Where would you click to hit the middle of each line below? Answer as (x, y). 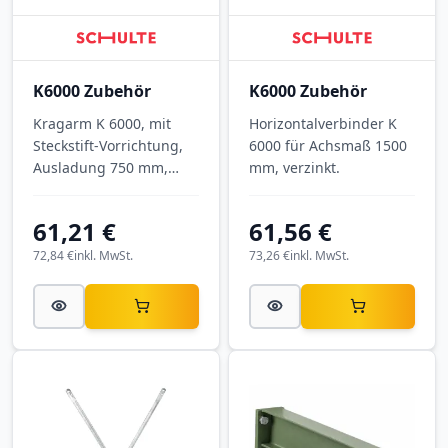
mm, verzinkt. (295, 167)
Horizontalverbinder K (323, 123)
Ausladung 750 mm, (100, 167)
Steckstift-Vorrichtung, (108, 145)
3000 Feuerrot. (81, 211)
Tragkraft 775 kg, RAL (104, 189)
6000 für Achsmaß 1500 (328, 145)
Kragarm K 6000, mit (102, 123)
